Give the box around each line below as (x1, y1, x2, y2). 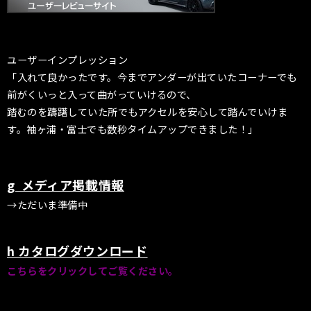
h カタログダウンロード (7, 242, 148, 260)
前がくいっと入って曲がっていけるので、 (7, 86, 196, 101)
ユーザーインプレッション (7, 51, 128, 67)
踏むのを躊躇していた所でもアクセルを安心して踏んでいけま (7, 103, 288, 119)
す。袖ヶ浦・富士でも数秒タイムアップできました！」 (7, 121, 258, 136)
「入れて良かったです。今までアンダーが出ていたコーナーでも (7, 69, 297, 84)
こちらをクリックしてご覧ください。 (7, 263, 178, 278)
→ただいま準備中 (7, 197, 88, 212)
